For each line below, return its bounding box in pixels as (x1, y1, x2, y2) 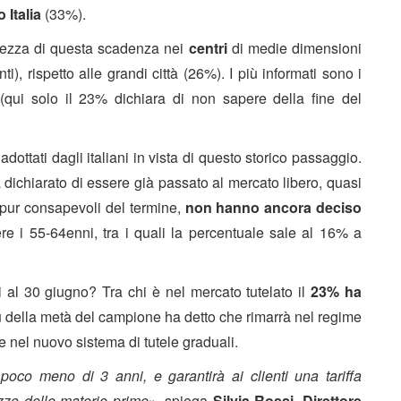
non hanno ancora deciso (184, 196, 363, 218)
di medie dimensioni (231, 37, 363, 58)
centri (188, 37, 232, 58)
